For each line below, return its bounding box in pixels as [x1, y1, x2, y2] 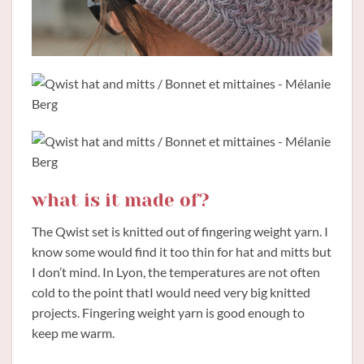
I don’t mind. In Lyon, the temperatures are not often [32, 263, 320, 279]
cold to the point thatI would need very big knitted [32, 284, 310, 300]
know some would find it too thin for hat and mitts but [32, 243, 331, 259]
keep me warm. [32, 324, 115, 340]
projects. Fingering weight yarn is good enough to [32, 304, 305, 320]
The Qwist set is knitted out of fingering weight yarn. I [32, 223, 328, 239]
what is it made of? [32, 189, 210, 210]
